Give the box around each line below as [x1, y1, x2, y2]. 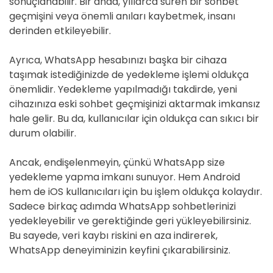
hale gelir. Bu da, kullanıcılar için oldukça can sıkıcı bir [9, 112, 259, 126]
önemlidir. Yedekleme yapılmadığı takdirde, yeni [9, 82, 237, 96]
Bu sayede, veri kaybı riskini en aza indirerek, [9, 229, 218, 243]
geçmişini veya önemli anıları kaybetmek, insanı [9, 9, 235, 23]
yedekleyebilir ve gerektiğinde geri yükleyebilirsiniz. [9, 214, 251, 228]
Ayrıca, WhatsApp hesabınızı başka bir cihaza [9, 53, 227, 67]
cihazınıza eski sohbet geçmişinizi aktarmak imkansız [9, 97, 260, 111]
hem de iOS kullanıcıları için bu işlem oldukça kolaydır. [9, 185, 262, 199]
